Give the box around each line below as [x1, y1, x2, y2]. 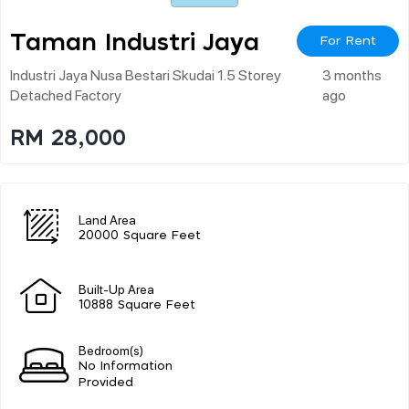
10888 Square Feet [79, 299, 195, 311]
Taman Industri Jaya [10, 30, 259, 55]
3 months [322, 64, 383, 84]
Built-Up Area [79, 279, 154, 297]
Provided [79, 376, 133, 389]
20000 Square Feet [79, 229, 201, 242]
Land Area [79, 210, 136, 227]
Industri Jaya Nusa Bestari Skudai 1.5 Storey [10, 64, 281, 84]
